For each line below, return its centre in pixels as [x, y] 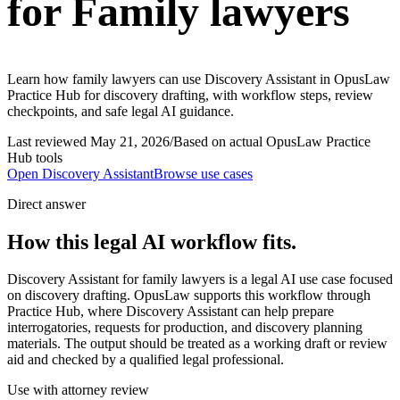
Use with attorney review [78, 390]
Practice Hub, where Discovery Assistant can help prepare [171, 312]
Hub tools [35, 157]
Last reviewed [49, 141]
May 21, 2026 [130, 141]
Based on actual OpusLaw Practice [272, 141]
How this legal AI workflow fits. [152, 242]
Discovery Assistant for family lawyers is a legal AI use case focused [200, 279]
